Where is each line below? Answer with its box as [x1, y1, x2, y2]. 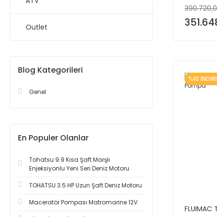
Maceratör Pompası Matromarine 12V [29, 198, 138, 206]
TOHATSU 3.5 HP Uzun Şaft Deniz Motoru [29, 181, 142, 189]
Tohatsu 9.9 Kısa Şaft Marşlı [29, 155, 110, 164]
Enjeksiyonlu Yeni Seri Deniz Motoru [29, 164, 129, 172]
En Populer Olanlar [18, 132, 89, 143]
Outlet [26, 22, 47, 32]
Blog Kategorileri [18, 64, 83, 76]
